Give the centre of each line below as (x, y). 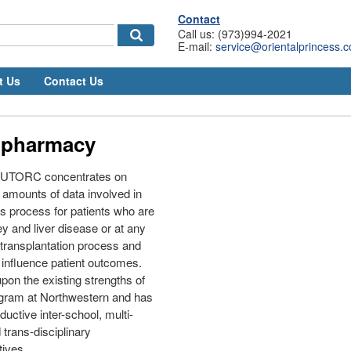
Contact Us (74, 81)
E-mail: (197, 46)
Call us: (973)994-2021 (235, 34)
